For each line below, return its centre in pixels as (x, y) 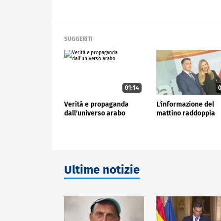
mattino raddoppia (186, 113)
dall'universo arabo (95, 113)
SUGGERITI (78, 39)
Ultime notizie (102, 169)
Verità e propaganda (96, 104)
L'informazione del (185, 104)
